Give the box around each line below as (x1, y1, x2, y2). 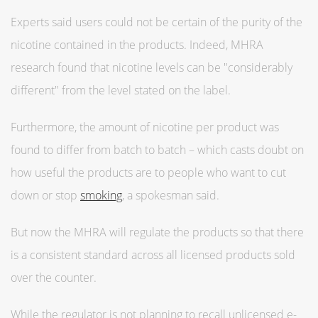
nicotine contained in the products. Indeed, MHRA (11, 36, 263, 53)
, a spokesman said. (122, 187, 219, 203)
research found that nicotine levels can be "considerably (11, 59, 292, 75)
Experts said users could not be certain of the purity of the (11, 13, 302, 30)
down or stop (11, 187, 80, 203)
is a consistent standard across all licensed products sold (11, 246, 295, 263)
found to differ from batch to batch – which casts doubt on (11, 141, 304, 158)
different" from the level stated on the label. (11, 82, 231, 98)
